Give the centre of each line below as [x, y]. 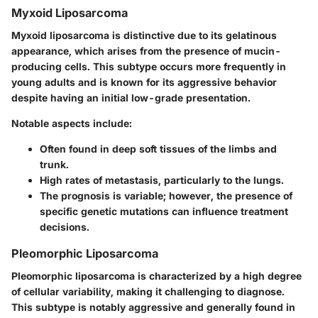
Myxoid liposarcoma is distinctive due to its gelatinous [144, 35]
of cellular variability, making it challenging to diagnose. [148, 291]
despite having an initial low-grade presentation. [131, 97]
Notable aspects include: [72, 123]
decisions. [65, 226]
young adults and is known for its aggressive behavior [144, 82]
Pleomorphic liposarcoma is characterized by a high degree [157, 276]
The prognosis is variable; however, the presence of [166, 195]
